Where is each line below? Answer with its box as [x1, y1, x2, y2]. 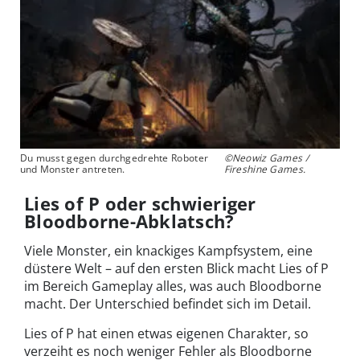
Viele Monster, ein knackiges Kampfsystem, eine [24, 241, 313, 260]
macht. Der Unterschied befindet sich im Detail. [24, 294, 311, 313]
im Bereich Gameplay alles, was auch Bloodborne [24, 276, 321, 295]
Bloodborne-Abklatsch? [24, 208, 235, 233]
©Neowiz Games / [223, 150, 309, 165]
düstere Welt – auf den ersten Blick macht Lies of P [24, 259, 329, 277]
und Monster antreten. [19, 162, 125, 176]
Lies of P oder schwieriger [24, 190, 256, 215]
